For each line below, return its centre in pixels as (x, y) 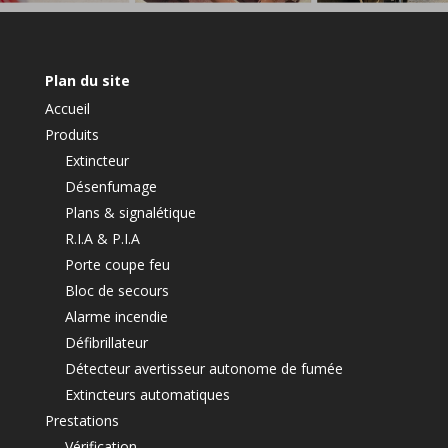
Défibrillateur (106, 343)
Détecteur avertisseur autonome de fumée (203, 369)
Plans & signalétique (130, 213)
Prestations (81, 421)
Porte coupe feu (117, 265)
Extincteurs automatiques (147, 395)
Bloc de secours (116, 291)
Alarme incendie (116, 317)
